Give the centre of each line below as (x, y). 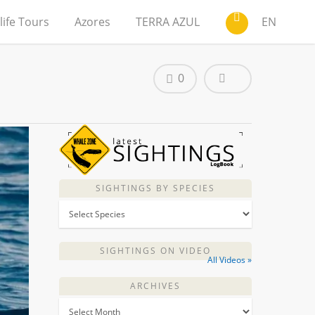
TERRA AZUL (168, 22)
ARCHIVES (156, 286)
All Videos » (229, 260)
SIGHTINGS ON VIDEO (156, 251)
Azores (92, 22)
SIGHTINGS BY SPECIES (156, 188)
